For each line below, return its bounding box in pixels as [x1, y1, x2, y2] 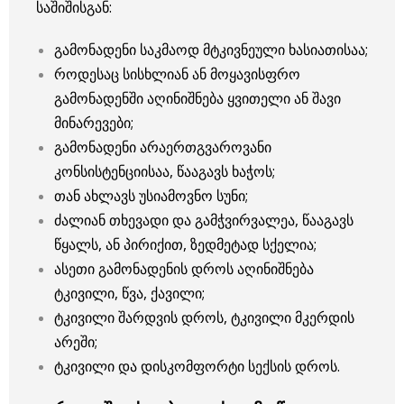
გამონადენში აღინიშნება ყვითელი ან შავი [54, 88, 341, 109]
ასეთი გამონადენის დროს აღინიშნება [54, 259, 314, 280]
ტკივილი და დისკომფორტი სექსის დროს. [54, 356, 340, 377]
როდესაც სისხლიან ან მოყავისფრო [54, 64, 300, 85]
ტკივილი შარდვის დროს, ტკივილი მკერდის [54, 308, 354, 328]
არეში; [54, 332, 97, 353]
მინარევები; [54, 113, 133, 133]
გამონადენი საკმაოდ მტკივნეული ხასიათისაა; [54, 40, 368, 60]
